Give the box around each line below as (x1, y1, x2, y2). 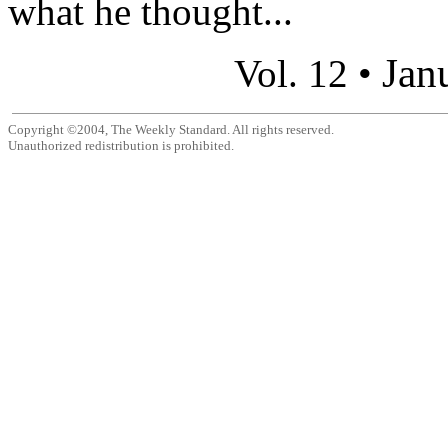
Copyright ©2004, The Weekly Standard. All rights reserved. (8, 121, 334, 137)
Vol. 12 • (233, 51, 382, 95)
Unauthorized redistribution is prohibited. (8, 137, 234, 153)
